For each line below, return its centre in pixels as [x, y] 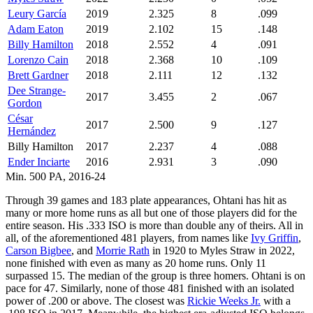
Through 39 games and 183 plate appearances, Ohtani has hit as [146, 200]
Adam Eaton [36, 29]
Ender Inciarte [39, 161]
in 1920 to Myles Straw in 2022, [222, 250]
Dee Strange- [37, 90]
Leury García [37, 13]
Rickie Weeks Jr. [224, 300]
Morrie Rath [123, 250]
